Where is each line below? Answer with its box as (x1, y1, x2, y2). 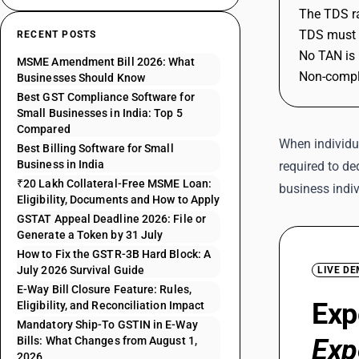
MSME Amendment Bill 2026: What (17, 55, 196, 68)
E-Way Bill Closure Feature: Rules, (17, 283, 192, 296)
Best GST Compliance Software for (17, 91, 195, 103)
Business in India (17, 158, 105, 171)
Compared (17, 123, 71, 135)
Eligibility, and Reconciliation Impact (17, 299, 205, 312)
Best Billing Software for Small (17, 142, 174, 155)
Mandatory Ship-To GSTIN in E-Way (17, 318, 198, 331)
